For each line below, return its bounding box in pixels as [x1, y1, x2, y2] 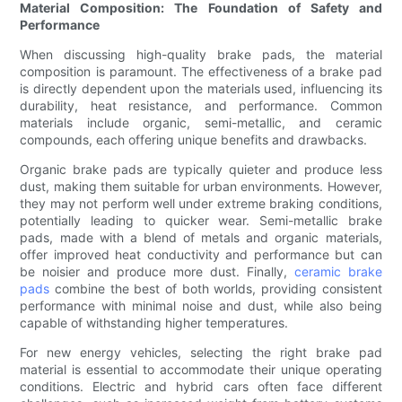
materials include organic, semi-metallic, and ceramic [20, 115, 382, 131]
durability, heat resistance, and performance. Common [20, 98, 382, 114]
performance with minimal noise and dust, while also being [20, 298, 382, 314]
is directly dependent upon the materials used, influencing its [20, 81, 382, 97]
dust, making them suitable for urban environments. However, [20, 179, 382, 195]
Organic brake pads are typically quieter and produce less [20, 162, 382, 178]
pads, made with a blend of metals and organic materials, [20, 230, 382, 246]
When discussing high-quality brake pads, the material [20, 47, 382, 63]
